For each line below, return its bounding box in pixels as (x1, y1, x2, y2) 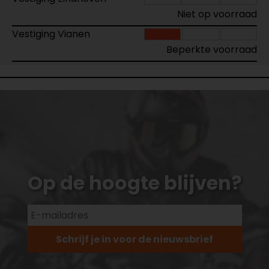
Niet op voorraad (177, 7, 257, 21)
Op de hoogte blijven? (27, 169, 242, 196)
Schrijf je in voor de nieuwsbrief (56, 232, 213, 246)
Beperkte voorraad (166, 43, 257, 56)
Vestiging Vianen (12, 27, 90, 41)
